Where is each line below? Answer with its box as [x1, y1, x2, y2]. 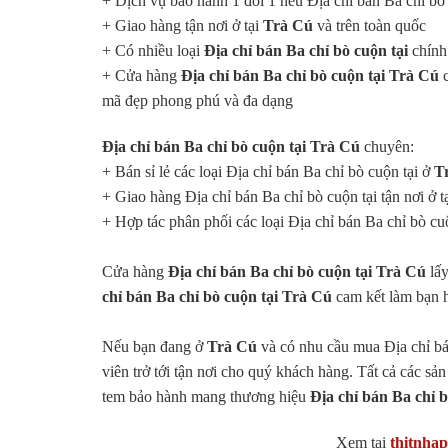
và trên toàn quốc [313, 17, 426, 35]
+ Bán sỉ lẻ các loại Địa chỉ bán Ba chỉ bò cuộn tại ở [102, 163, 434, 180]
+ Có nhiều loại [102, 42, 204, 60]
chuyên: [364, 138, 414, 155]
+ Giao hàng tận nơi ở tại [102, 17, 263, 35]
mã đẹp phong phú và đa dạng [102, 92, 293, 110]
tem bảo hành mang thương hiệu [102, 388, 310, 405]
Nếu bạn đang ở [102, 338, 207, 355]
